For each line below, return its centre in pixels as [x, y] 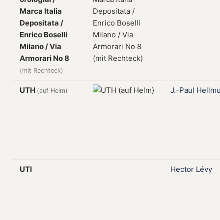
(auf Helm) [52, 91]
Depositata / [41, 23]
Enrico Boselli [43, 35]
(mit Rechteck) [41, 70]
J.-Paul [182, 90]
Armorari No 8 [44, 58]
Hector [182, 169]
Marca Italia [41, 11]
